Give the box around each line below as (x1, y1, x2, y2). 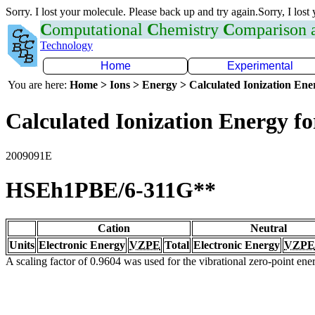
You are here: (8, 79, 70, 91)
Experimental (227, 60, 293, 72)
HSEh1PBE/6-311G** (6, 177, 216, 203)
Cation (98, 221, 130, 234)
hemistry (159, 20, 223, 39)
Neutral (250, 221, 287, 234)
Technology (40, 39, 93, 51)
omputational (52, 20, 147, 39)
